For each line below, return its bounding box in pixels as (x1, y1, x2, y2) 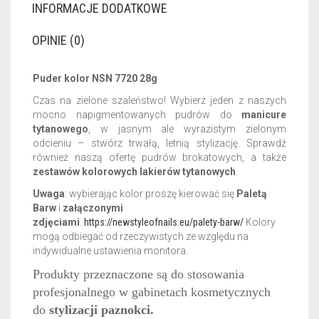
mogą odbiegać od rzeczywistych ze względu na (33, 231, 249, 242)
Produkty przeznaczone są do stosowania (33, 267, 244, 281)
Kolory (244, 216, 276, 228)
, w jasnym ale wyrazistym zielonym (88, 123, 286, 135)
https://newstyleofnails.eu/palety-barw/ (84, 216, 244, 228)
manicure (241, 109, 286, 120)
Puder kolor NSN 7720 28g (33, 73, 157, 84)
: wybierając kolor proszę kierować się (65, 188, 234, 199)
